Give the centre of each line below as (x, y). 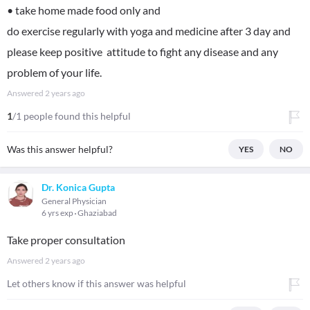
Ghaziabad (97, 213)
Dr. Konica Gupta (78, 187)
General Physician (74, 201)
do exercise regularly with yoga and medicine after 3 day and (149, 31)
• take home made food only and (84, 10)
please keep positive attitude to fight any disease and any (143, 52)
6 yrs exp (58, 213)
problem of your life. (54, 72)
